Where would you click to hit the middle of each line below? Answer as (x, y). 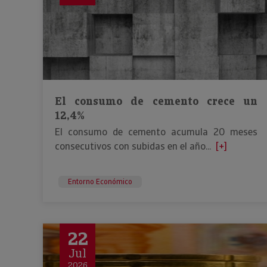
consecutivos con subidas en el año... (133, 146)
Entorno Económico (100, 182)
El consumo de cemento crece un (156, 101)
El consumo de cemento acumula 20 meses (156, 132)
